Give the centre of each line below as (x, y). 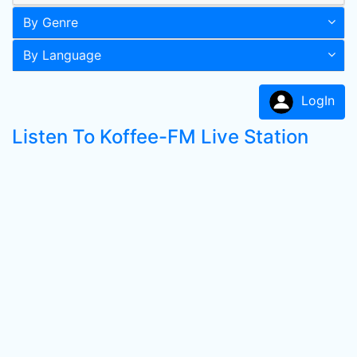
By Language (62, 55)
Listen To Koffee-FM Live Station (160, 137)
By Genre (51, 22)
